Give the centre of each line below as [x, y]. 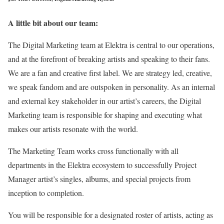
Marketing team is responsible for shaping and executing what [105, 114]
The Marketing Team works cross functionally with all [93, 150]
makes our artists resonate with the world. [73, 128]
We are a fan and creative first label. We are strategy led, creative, [110, 72]
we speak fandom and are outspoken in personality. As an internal [111, 86]
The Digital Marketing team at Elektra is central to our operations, [111, 44]
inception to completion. [46, 192]
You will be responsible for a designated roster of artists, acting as [110, 214]
